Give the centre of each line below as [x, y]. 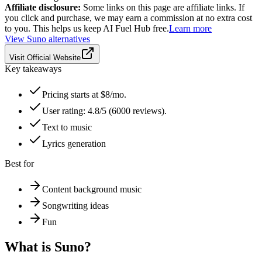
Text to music [67, 127]
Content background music [92, 189]
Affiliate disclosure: [43, 7]
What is [30, 247]
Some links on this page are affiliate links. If [163, 7]
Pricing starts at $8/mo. [84, 94]
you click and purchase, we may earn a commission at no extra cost [128, 18]
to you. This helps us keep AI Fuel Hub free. [87, 28]
